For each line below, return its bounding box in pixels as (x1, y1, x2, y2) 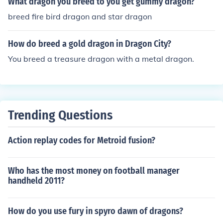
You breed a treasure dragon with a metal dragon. (8, 54, 194, 64)
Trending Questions (8, 108, 112, 123)
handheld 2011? (8, 175, 65, 186)
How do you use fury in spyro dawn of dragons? (8, 206, 183, 217)
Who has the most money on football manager (8, 165, 180, 176)
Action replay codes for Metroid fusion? (8, 135, 155, 146)
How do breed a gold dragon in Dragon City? (8, 38, 171, 49)
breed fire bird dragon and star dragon (8, 11, 152, 21)
